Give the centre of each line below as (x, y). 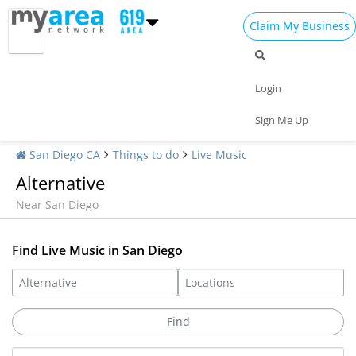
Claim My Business (300, 25)
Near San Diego (57, 205)
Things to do (146, 155)
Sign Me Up (282, 120)
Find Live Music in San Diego (97, 250)
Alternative (60, 183)
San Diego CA (63, 155)
